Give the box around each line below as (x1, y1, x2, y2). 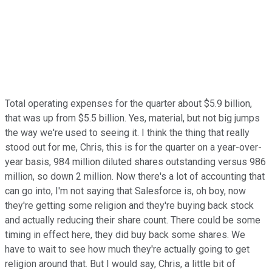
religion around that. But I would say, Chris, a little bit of (5, 257, 236, 270)
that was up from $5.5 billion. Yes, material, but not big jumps (5, 112, 260, 124)
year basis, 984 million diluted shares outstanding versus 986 (5, 155, 266, 168)
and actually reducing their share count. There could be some (5, 214, 260, 226)
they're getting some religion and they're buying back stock (5, 199, 254, 211)
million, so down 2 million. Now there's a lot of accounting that (5, 170, 265, 182)
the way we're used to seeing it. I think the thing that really (5, 126, 250, 138)
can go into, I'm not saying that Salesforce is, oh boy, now (5, 185, 246, 197)
